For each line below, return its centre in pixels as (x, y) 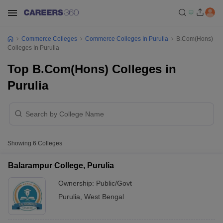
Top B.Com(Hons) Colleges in (92, 69)
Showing (20, 143)
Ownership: (77, 183)
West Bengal (104, 197)
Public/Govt (114, 183)
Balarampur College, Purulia (61, 166)
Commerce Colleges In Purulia (127, 39)
